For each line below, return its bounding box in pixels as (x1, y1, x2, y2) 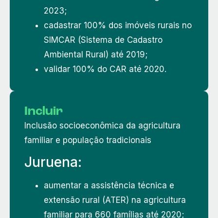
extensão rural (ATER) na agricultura (44, 195, 186, 205)
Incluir (24, 105, 63, 118)
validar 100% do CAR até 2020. (44, 64, 166, 74)
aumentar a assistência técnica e (44, 180, 174, 190)
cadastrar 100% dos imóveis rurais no (44, 20, 192, 30)
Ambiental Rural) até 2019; (44, 49, 147, 59)
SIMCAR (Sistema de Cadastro (44, 35, 163, 45)
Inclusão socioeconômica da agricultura (24, 120, 181, 130)
